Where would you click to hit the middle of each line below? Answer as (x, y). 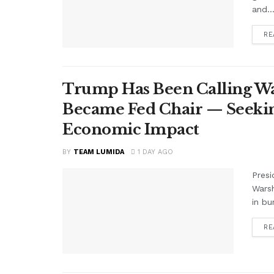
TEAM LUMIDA (99, 152)
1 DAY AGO (154, 152)
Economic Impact (131, 129)
